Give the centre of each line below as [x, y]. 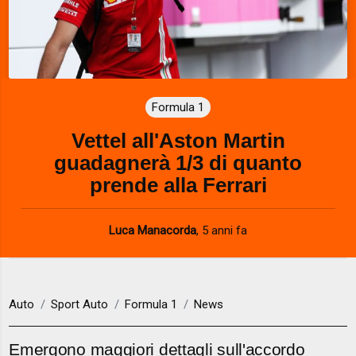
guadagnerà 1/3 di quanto [178, 163]
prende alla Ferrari [178, 185]
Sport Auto [80, 305]
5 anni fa [224, 230]
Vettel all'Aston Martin [178, 140]
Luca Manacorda [153, 230]
